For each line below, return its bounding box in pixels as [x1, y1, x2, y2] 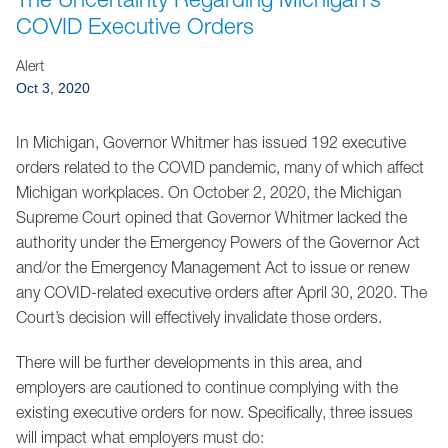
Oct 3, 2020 [16, 80, 90, 96]
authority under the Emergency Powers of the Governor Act [16, 233, 420, 251]
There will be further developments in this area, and [16, 353, 362, 371]
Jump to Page [306, 8, 402, 26]
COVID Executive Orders [16, 12, 254, 39]
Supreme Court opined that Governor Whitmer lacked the [16, 208, 407, 226]
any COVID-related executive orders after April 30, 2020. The [16, 283, 427, 301]
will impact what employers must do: [16, 428, 264, 446]
